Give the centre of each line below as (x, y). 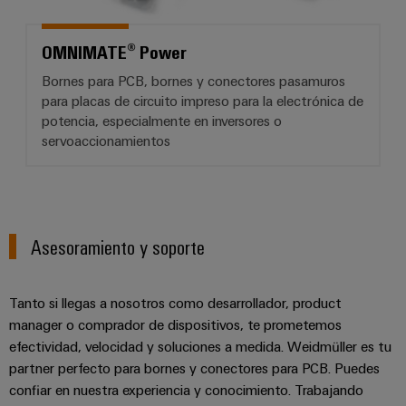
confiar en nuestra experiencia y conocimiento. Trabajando (186, 390)
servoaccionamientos (106, 141)
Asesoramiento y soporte (118, 246)
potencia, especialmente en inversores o (162, 121)
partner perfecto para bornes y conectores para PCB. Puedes (194, 368)
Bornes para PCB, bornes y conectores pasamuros (193, 81)
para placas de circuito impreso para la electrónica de (203, 101)
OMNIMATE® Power (114, 52)
